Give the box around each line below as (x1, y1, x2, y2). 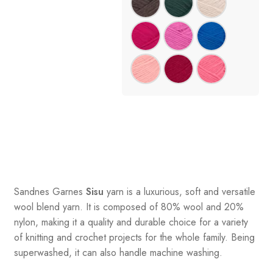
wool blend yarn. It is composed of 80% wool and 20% (13, 200, 244, 214)
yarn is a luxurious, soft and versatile (103, 185, 255, 199)
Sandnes (13, 185, 49, 199)
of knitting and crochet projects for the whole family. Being (13, 230, 255, 245)
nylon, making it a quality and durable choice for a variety (13, 215, 248, 230)
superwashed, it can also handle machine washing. (13, 246, 222, 260)
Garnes (49, 185, 86, 199)
